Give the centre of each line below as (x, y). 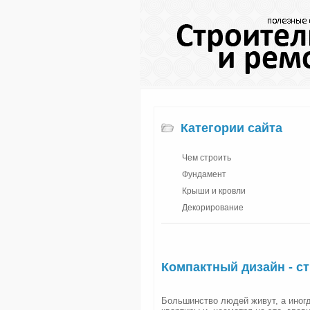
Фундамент (204, 174)
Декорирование (213, 208)
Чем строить (207, 158)
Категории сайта (231, 128)
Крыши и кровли (214, 191)
